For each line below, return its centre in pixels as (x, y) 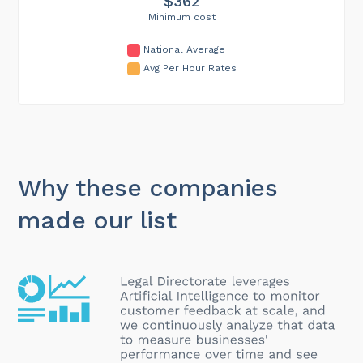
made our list (97, 220)
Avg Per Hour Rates (190, 68)
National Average (184, 49)
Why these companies (148, 187)
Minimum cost (181, 17)
